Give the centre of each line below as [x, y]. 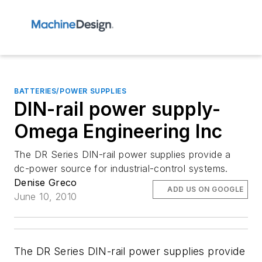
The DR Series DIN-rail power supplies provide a [123, 154]
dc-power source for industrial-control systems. [121, 168]
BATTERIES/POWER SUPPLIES [70, 91]
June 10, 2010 [46, 196]
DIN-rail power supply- [118, 109]
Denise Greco [46, 182]
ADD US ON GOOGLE [206, 189]
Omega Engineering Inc [118, 131]
